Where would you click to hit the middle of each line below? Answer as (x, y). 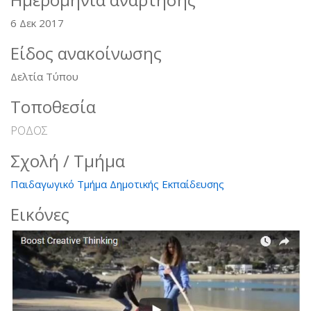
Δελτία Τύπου (44, 76)
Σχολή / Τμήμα (68, 160)
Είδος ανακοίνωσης (86, 53)
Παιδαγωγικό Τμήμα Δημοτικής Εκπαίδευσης (117, 184)
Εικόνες (40, 214)
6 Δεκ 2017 (37, 23)
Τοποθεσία (53, 106)
